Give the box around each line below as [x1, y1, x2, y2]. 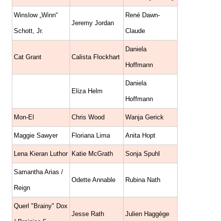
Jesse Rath [72, 210, 104, 218]
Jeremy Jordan [72, 19, 114, 27]
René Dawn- [125, 11, 160, 19]
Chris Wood [72, 113, 105, 121]
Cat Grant [14, 53, 41, 61]
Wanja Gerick [125, 113, 164, 121]
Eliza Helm [72, 87, 103, 95]
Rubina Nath [125, 176, 160, 184]
